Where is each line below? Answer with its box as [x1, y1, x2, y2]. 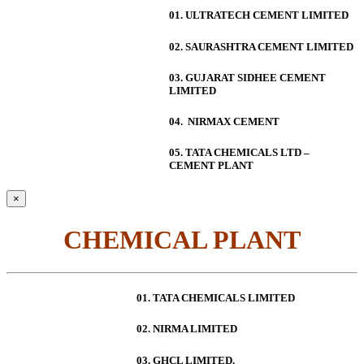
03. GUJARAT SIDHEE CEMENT [169, 71, 326, 84]
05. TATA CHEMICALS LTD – [169, 146, 310, 159]
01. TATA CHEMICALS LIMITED [136, 292, 295, 305]
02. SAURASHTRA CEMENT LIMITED [169, 40, 353, 53]
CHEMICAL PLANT [63, 224, 301, 254]
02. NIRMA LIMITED [136, 323, 237, 336]
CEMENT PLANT [169, 159, 253, 172]
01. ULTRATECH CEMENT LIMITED [169, 9, 349, 22]
